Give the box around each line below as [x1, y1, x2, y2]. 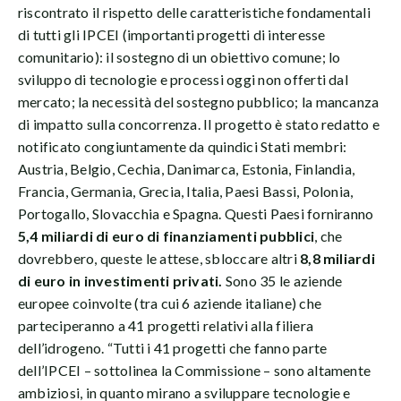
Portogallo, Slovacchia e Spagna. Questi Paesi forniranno [18, 205, 374, 223]
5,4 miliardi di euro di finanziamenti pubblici [18, 227, 315, 245]
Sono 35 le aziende [222, 272, 343, 290]
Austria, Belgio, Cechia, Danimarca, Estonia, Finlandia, [18, 160, 355, 178]
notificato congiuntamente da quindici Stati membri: [18, 138, 347, 156]
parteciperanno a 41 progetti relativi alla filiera [18, 317, 313, 335]
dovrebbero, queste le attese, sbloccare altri [18, 250, 301, 268]
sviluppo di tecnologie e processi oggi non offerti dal [18, 71, 348, 89]
